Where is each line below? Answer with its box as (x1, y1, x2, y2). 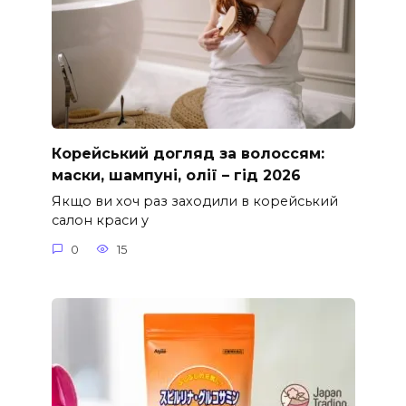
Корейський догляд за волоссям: (51, 144, 324, 162)
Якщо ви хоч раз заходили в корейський (51, 193, 338, 210)
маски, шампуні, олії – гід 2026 (51, 166, 301, 184)
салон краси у (51, 212, 149, 229)
